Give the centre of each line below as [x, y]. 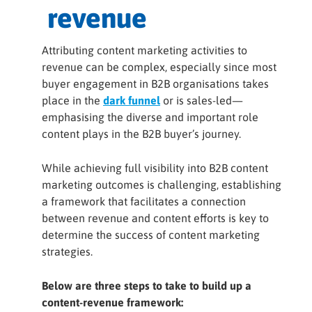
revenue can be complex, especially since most [159, 67]
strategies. [67, 251]
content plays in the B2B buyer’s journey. [141, 134]
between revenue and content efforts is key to [155, 218]
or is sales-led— [202, 100]
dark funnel [132, 100]
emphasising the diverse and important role [150, 117]
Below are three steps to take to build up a [147, 286]
